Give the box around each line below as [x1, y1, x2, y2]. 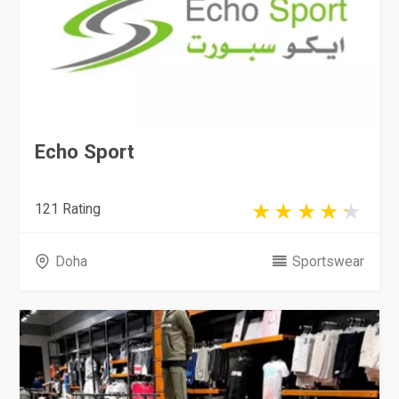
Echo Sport [35, 140, 135, 164]
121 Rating [35, 199, 102, 217]
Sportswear [291, 253, 364, 271]
